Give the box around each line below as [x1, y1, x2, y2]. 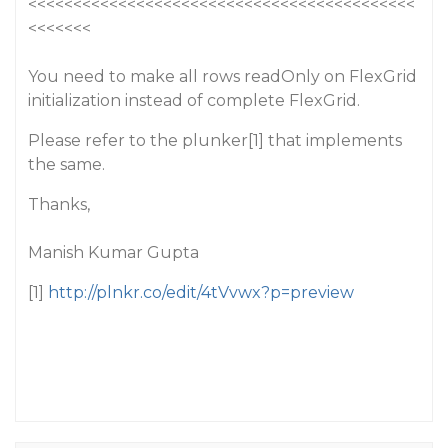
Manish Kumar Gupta [28, 243, 199, 262]
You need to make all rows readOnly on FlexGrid [28, 67, 417, 86]
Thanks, [28, 195, 90, 214]
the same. [28, 155, 105, 174]
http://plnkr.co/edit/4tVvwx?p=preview [48, 283, 354, 302]
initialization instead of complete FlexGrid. [28, 91, 360, 110]
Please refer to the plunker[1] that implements [28, 131, 402, 150]
